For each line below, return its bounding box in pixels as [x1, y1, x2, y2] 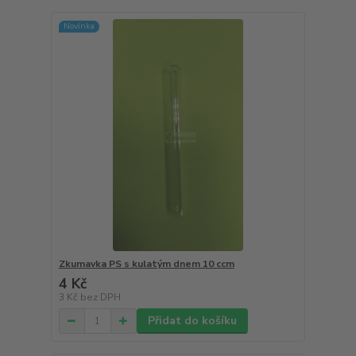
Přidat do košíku [147, 313, 237, 329]
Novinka [63, 20, 95, 33]
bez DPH [79, 291, 121, 304]
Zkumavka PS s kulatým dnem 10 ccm [58, 257, 234, 271]
